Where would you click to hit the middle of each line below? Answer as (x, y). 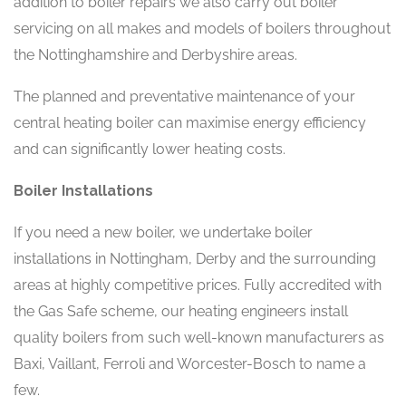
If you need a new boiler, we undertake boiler (163, 232)
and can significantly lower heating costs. (150, 149)
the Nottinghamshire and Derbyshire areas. (155, 55)
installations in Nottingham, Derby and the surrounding (195, 259)
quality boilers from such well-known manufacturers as (199, 338)
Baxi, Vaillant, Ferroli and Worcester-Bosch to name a (190, 364)
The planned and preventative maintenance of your (184, 97)
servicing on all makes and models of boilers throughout (202, 29)
